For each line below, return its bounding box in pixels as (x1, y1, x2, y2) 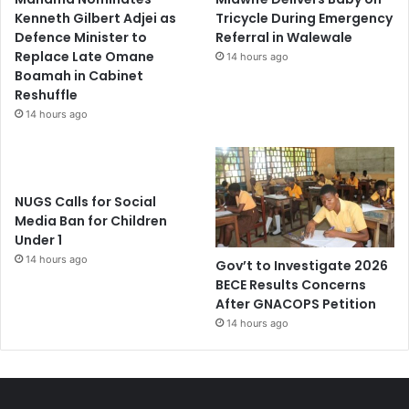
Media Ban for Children (15, 211, 167, 230)
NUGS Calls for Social (15, 192, 156, 211)
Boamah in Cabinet (15, 66, 143, 85)
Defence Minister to (15, 27, 147, 47)
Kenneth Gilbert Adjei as (15, 8, 176, 27)
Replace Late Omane (15, 47, 154, 66)
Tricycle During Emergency (215, 8, 393, 27)
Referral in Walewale (215, 27, 353, 47)
